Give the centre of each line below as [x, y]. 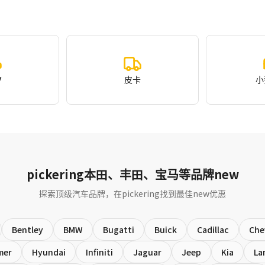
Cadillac [213, 230]
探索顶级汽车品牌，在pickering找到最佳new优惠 [132, 193]
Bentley [28, 230]
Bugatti [119, 230]
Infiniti [99, 252]
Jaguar [147, 252]
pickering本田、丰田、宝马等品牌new [132, 174]
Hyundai [49, 252]
